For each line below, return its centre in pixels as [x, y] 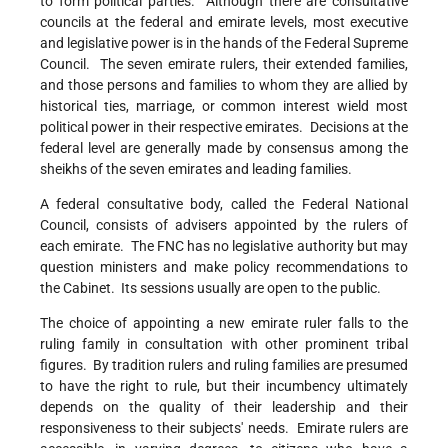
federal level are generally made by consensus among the [224, 148]
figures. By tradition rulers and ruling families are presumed [224, 365]
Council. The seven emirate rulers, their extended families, [224, 64]
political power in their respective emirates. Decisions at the [224, 127]
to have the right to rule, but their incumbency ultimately [224, 386]
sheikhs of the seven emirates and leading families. [196, 169]
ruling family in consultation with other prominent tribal [224, 344]
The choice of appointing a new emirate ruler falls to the [224, 323]
